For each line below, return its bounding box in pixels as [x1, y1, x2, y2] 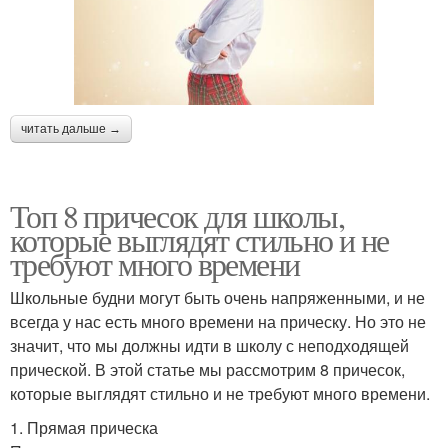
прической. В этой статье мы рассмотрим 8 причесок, [10, 358, 405, 382]
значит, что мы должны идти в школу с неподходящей [10, 334, 409, 358]
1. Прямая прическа [10, 416, 158, 440]
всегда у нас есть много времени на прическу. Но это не [10, 310, 426, 334]
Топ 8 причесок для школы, [10, 194, 344, 238]
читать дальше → [21, 122, 121, 137]
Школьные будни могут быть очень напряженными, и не [10, 286, 425, 310]
